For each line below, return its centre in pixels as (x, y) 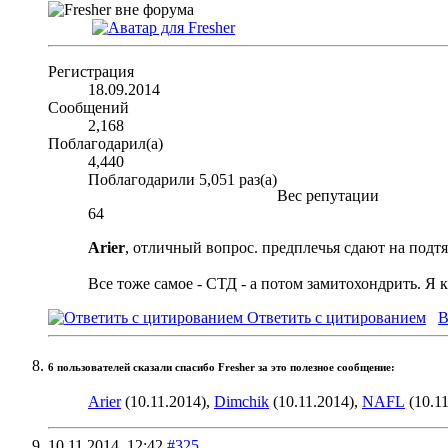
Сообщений (88, 108)
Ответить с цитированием (334, 318)
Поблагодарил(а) (105, 144)
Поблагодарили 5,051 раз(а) (182, 180)
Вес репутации (328, 196)
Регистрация (91, 72)
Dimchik (241, 402)
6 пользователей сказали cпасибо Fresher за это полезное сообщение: (221, 368)
